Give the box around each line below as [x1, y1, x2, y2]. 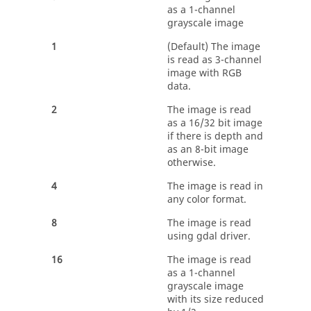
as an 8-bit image [167, 142, 249, 157]
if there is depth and [167, 129, 263, 144]
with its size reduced [167, 292, 264, 307]
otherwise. [167, 155, 216, 170]
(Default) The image [167, 40, 260, 54]
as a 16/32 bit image [167, 116, 262, 131]
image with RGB [167, 66, 242, 81]
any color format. [167, 192, 246, 207]
